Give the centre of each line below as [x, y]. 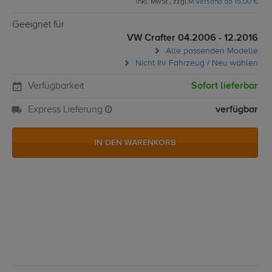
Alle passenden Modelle [211, 51]
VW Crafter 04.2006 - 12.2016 [193, 39]
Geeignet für [38, 25]
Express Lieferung [66, 110]
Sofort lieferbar [225, 87]
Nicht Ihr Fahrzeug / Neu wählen [196, 63]
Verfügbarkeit [56, 87]
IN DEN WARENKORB [135, 143]
